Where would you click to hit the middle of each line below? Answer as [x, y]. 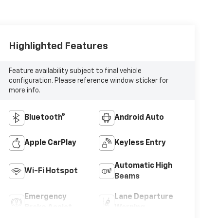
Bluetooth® [45, 118]
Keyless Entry [140, 143]
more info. [24, 91]
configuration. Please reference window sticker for [88, 81]
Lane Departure [144, 197]
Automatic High [143, 166]
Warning [129, 208]
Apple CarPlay [50, 143]
